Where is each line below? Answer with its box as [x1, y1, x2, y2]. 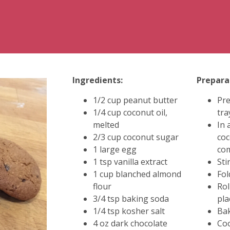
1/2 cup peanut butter [92, 94, 178, 106]
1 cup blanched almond [92, 168, 181, 180]
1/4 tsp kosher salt [92, 205, 165, 217]
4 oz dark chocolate [92, 217, 167, 229]
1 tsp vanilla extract [92, 156, 167, 167]
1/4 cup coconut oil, [92, 106, 167, 118]
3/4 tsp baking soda [92, 193, 169, 204]
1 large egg [92, 143, 137, 155]
